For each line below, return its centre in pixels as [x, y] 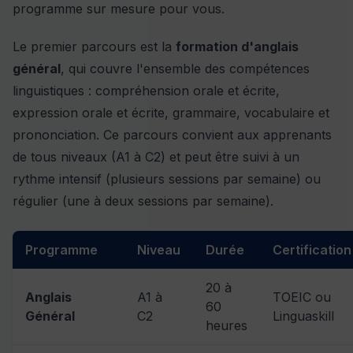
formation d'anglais [237, 47]
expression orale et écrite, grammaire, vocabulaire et [171, 113]
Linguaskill [303, 316]
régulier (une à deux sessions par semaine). [143, 201]
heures [227, 326]
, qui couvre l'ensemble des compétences [185, 69]
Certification [312, 250]
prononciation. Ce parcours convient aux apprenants [172, 135]
